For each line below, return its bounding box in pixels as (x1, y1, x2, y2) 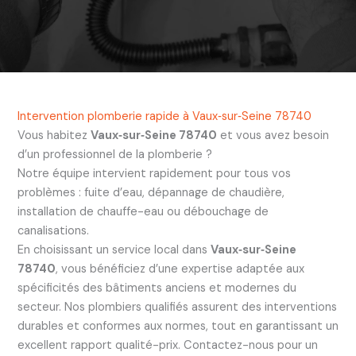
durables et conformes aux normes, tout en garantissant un (17, 318, 339, 334)
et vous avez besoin (216, 127, 329, 143)
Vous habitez (17, 127, 91, 143)
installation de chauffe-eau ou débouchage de (17, 203, 269, 219)
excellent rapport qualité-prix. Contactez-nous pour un (17, 337, 318, 353)
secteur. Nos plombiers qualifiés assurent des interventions (17, 299, 337, 315)
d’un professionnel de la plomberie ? (17, 146, 212, 162)
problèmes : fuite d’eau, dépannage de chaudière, (17, 184, 284, 200)
